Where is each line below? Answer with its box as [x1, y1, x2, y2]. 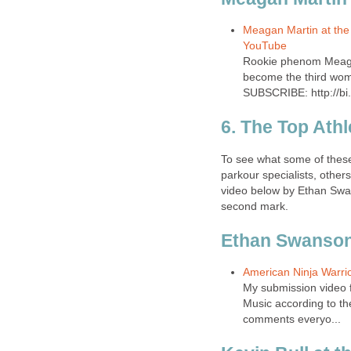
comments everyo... [242, 313, 341, 326]
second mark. [221, 200, 288, 212]
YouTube [242, 40, 287, 52]
